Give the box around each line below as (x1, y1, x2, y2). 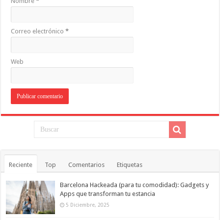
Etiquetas (117, 161, 143, 168)
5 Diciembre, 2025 (66, 201, 110, 208)
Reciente (9, 161, 33, 168)
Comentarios (68, 161, 105, 168)
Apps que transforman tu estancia (60, 190, 156, 197)
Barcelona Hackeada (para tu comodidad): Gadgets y (60, 181, 209, 189)
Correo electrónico (11, 27, 66, 35)
